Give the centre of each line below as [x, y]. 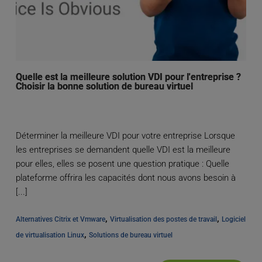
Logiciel [233, 220]
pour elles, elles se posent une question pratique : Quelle [122, 164]
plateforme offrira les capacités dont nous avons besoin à [125, 178]
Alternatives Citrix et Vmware [60, 220]
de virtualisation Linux [50, 235]
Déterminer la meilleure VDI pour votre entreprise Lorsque [125, 136]
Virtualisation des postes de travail [163, 220]
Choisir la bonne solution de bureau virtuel [104, 87]
